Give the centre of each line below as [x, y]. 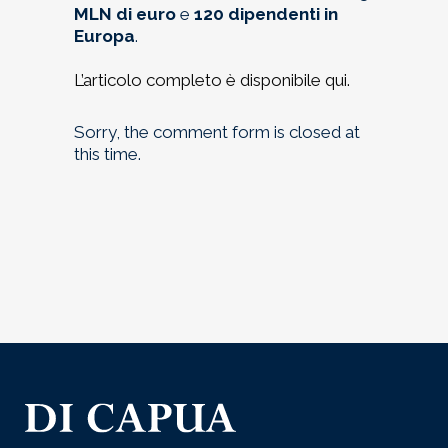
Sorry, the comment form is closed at [217, 132]
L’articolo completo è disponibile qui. [212, 80]
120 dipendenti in [266, 14]
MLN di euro [125, 14]
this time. [107, 154]
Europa [104, 36]
